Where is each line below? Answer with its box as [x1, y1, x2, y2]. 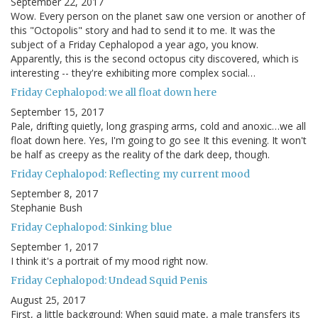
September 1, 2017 [11, 240, 98, 254]
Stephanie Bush [11, 201, 82, 215]
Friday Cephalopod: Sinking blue [11, 221, 172, 234]
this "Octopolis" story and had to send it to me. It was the [11, 23, 275, 38]
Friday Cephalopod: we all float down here [11, 86, 216, 99]
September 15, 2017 [11, 105, 104, 119]
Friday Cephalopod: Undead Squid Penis [11, 274, 207, 287]
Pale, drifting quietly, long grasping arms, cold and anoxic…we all [11, 119, 306, 133]
